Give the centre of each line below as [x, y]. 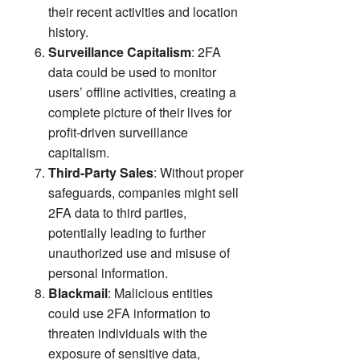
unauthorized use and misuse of [139, 253]
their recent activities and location [143, 12]
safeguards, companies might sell [143, 193]
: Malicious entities [160, 293]
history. [68, 32]
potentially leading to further [127, 233]
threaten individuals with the [128, 333]
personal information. [108, 273]
